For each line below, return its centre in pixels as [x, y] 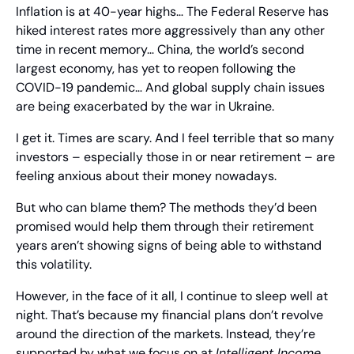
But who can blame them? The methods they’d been [166, 208]
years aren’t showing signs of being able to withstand [169, 246]
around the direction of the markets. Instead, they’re [166, 334]
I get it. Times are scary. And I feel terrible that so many [175, 138]
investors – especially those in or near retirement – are [175, 157]
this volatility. [54, 265]
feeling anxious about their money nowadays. [146, 176]
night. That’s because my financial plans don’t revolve [169, 315]
